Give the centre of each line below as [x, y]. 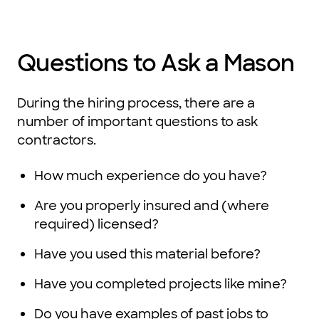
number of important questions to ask [137, 122]
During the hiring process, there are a [136, 104]
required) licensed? [96, 225]
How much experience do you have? [151, 176]
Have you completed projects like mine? [161, 284]
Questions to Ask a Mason [156, 64]
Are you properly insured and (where [152, 206]
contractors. [57, 141]
